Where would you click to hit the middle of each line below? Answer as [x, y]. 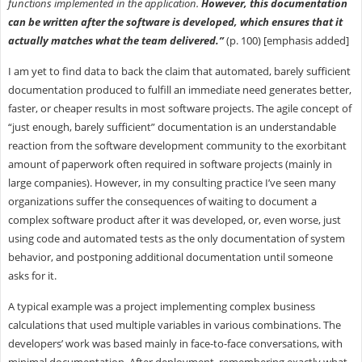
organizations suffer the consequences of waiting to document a [162, 201]
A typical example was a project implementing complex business [161, 306]
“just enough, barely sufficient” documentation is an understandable [172, 126]
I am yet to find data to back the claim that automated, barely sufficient [179, 71]
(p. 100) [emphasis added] [286, 40]
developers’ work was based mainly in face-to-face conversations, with [175, 343]
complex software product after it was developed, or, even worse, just [174, 219]
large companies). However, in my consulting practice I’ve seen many [172, 182]
